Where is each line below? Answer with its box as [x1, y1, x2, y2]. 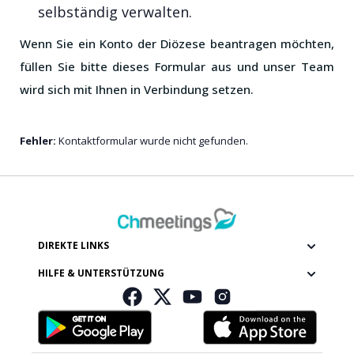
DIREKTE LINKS [37, 239, 109, 252]
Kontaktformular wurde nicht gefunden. [56, 133, 248, 148]
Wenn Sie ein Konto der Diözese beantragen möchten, [20, 35, 334, 51]
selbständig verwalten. [38, 2, 193, 22]
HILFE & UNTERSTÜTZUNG [37, 266, 164, 280]
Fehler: [20, 133, 56, 148]
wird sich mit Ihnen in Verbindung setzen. [20, 81, 254, 97]
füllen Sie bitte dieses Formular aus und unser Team [20, 58, 334, 74]
